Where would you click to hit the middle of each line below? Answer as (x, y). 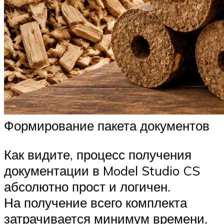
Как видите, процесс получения (98, 154)
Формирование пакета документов (107, 125)
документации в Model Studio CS (102, 170)
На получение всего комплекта (95, 202)
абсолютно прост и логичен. (87, 186)
